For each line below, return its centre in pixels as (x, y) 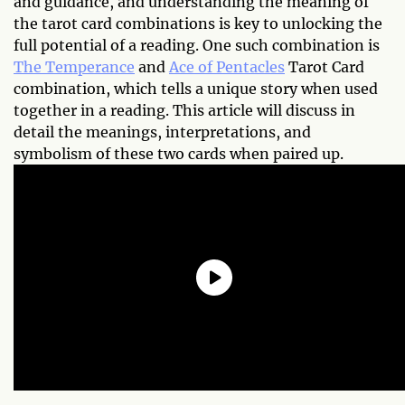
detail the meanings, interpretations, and (162, 132)
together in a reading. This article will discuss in (184, 111)
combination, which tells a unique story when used (196, 89)
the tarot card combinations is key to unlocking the (198, 24)
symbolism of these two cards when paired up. (179, 154)
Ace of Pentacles (227, 67)
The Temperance (74, 67)
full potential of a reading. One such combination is (197, 46)
